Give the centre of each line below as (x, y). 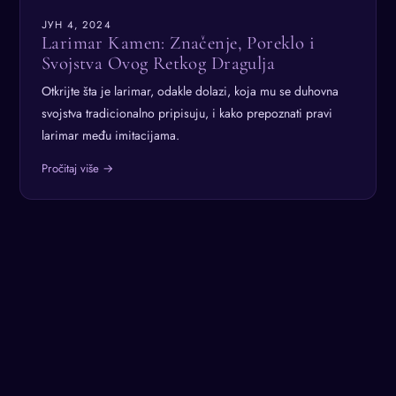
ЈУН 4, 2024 (76, 25)
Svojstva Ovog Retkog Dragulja (159, 63)
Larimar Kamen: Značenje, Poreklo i (179, 43)
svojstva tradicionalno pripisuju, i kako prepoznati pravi (187, 114)
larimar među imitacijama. (110, 136)
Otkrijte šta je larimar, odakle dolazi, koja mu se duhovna (190, 91)
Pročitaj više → (78, 169)
